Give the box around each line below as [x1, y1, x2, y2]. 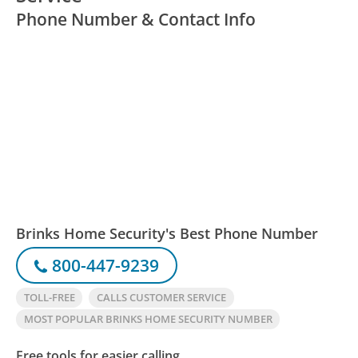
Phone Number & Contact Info [16, 8, 257, 31]
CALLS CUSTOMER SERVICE [96, 290, 226, 305]
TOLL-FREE [23, 290, 75, 305]
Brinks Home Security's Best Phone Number [16, 224, 319, 244]
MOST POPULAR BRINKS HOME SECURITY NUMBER [23, 312, 272, 327]
